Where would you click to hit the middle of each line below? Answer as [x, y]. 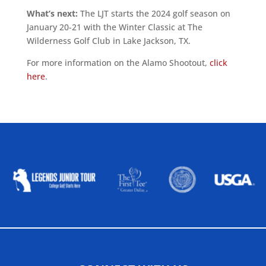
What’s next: [53, 13]
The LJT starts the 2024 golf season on [155, 13]
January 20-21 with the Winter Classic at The [114, 27]
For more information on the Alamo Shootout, [118, 63]
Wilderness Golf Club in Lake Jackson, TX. [108, 41]
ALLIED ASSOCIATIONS [133, 144]
